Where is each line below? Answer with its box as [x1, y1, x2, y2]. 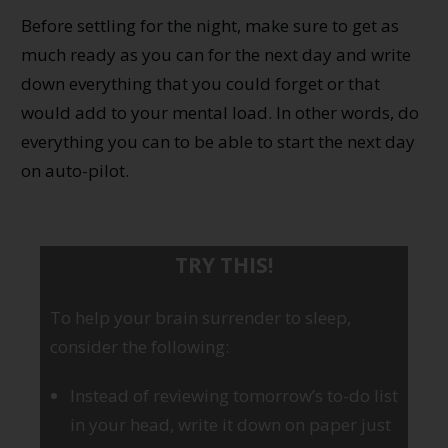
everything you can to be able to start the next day [21, 129, 415, 153]
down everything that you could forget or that [21, 71, 380, 95]
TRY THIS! [175, 250, 273, 279]
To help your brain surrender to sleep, [50, 305, 351, 329]
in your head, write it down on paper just [70, 412, 391, 436]
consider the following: [50, 334, 229, 358]
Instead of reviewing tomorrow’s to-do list [70, 383, 398, 407]
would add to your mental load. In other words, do [21, 100, 419, 124]
